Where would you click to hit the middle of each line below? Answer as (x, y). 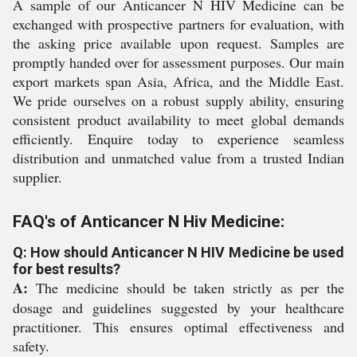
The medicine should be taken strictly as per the (186, 288)
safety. (31, 346)
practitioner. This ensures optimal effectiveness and (178, 327)
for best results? (67, 269)
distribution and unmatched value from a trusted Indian (178, 158)
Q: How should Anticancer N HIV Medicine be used (178, 252)
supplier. (37, 177)
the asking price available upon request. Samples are (178, 43)
